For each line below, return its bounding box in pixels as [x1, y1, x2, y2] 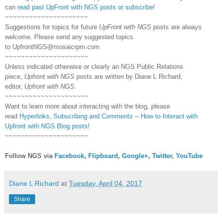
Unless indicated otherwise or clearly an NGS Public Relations [5, 62, 183, 70]
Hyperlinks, [19, 112, 52, 120]
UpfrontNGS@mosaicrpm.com [12, 43, 100, 51]
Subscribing [54, 112, 87, 120]
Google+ [122, 152, 148, 160]
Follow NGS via [5, 152, 53, 160]
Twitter [152, 152, 172, 160]
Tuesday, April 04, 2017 [69, 179, 142, 187]
